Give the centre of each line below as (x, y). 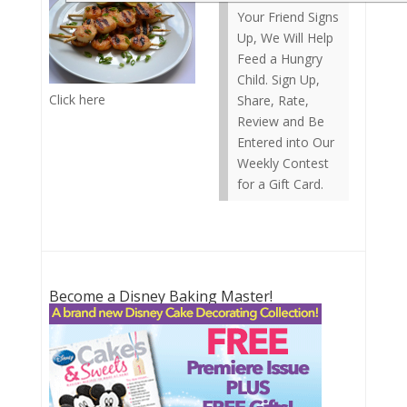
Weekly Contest (283, 163)
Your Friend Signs (288, 17)
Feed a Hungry (280, 59)
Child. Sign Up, (278, 79)
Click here (77, 100)
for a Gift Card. (280, 184)
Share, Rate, (273, 100)
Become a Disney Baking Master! (161, 296)
